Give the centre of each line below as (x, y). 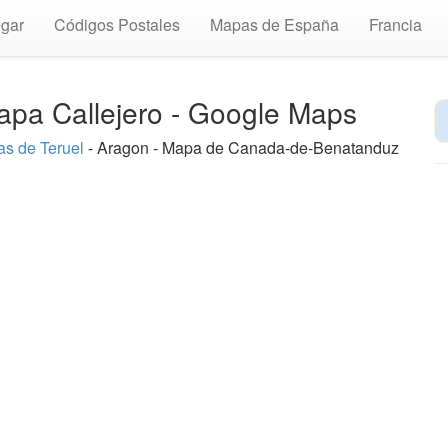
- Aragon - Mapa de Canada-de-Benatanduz (241, 147)
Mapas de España (274, 24)
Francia (395, 24)
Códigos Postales (117, 24)
